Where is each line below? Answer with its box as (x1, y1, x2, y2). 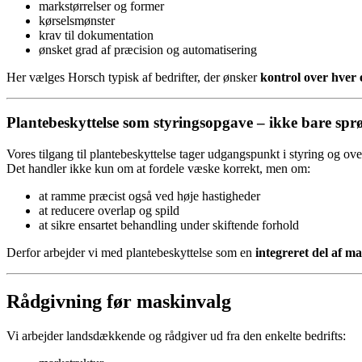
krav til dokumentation (39, 27, 154, 42)
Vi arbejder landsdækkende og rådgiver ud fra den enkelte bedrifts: (6, 329, 346, 343)
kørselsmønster (39, 13, 115, 27)
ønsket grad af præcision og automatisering (39, 42, 257, 57)
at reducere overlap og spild (39, 204, 179, 218)
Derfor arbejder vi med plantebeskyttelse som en (6, 246, 255, 260)
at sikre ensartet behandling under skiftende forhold (39, 218, 299, 233)
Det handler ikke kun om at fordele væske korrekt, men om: (6, 162, 310, 176)
